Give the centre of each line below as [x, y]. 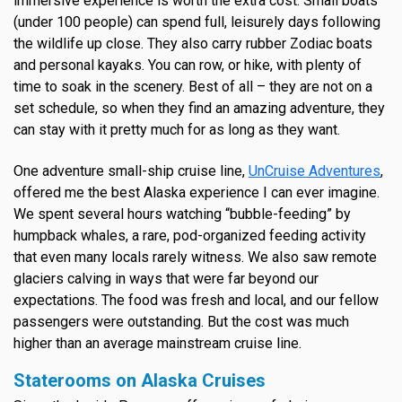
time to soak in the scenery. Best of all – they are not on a [193, 86]
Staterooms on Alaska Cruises [140, 380]
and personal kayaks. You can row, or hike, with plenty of [188, 65]
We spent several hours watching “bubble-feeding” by [182, 214]
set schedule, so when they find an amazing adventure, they [199, 108]
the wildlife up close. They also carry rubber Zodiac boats [193, 43]
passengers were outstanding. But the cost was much [181, 321]
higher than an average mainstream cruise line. [157, 343]
